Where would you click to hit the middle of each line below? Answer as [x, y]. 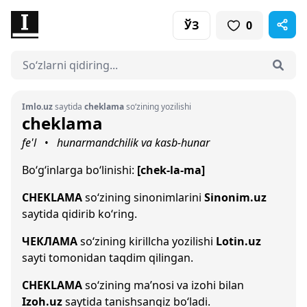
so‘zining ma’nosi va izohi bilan [163, 285]
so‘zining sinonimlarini [143, 197]
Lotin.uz [238, 241]
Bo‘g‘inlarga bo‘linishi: [79, 170]
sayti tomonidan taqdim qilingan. [108, 258]
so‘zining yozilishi [158, 107]
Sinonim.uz [235, 197]
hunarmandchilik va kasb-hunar [133, 143]
